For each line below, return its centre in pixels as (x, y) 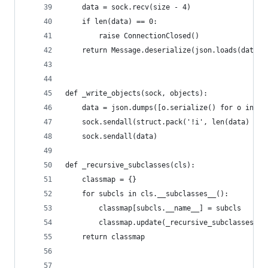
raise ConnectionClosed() (132, 36)
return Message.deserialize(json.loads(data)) (166, 50)
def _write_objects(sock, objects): (136, 93)
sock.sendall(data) (111, 136)
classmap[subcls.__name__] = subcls (153, 208)
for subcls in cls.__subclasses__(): (147, 194)
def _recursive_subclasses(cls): (130, 165)
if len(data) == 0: (111, 22)
